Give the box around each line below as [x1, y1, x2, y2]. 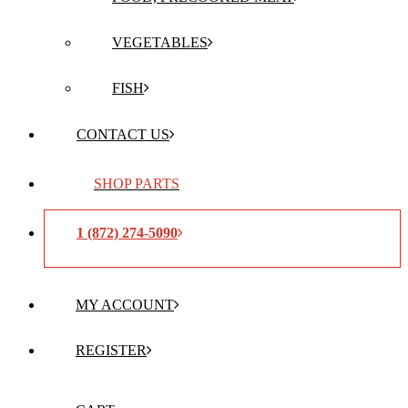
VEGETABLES [112, 35, 208, 50]
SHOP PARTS [94, 176, 179, 191]
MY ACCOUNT [76, 297, 174, 312]
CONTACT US [76, 127, 169, 142]
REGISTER [76, 342, 147, 358]
